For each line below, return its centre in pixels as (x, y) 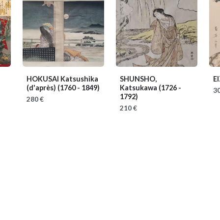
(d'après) (42, 88)
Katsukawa (139, 88)
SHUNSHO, (138, 79)
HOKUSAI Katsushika (62, 79)
